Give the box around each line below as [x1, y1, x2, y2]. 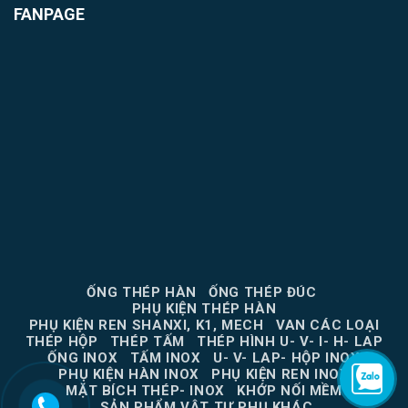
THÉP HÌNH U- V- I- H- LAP [197, 333, 383, 351]
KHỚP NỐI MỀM [237, 382, 342, 400]
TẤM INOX [129, 350, 201, 367]
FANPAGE [14, 4, 85, 24]
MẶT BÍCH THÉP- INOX [66, 382, 225, 400]
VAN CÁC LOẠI [275, 317, 380, 334]
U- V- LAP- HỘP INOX [212, 350, 361, 367]
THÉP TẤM [109, 333, 185, 351]
